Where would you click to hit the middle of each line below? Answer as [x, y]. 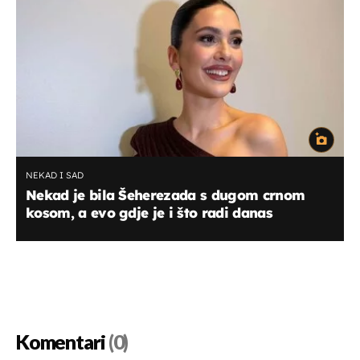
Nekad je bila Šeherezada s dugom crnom [166, 194]
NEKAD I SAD [55, 175]
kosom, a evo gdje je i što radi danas [149, 212]
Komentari [61, 343]
